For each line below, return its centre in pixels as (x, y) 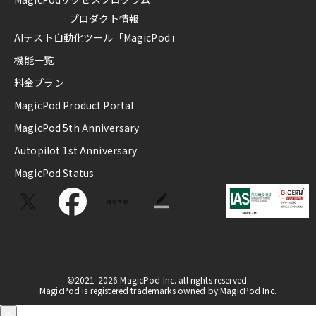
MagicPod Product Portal (74, 105)
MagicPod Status (54, 173)
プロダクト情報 (104, 19)
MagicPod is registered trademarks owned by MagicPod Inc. (158, 291)
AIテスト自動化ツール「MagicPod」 (97, 38)
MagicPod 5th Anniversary (77, 128)
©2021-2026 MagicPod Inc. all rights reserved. (158, 280)
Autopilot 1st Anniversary (76, 151)
